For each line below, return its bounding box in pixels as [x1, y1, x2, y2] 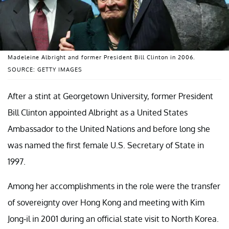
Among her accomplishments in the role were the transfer [8, 180, 220, 191]
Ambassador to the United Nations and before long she [8, 123, 210, 134]
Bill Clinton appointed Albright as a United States [8, 107, 188, 118]
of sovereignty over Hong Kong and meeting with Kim [8, 197, 204, 208]
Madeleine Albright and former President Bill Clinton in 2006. [8, 53, 195, 61]
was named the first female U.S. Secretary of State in [8, 140, 204, 150]
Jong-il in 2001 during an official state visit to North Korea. [8, 213, 219, 224]
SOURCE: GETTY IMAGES [8, 65, 82, 73]
